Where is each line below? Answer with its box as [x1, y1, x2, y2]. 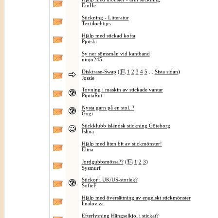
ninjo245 [81, 56, 102, 62]
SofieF [81, 182, 96, 188]
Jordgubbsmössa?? [81, 159, 124, 164]
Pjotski [81, 38, 97, 44]
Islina [81, 128, 94, 134]
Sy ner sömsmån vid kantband [81, 51, 150, 56]
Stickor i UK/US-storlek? [81, 177, 138, 182]
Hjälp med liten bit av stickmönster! [81, 141, 162, 146]
